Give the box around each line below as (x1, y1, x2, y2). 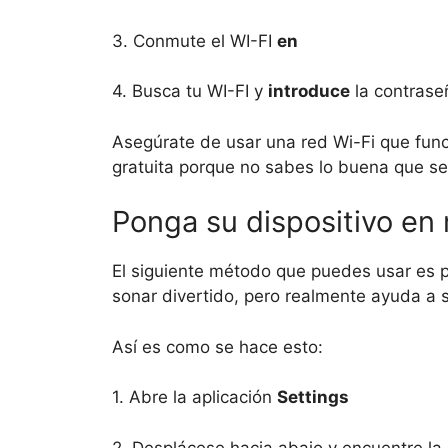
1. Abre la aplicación (112, 387, 277, 408)
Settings (277, 387, 349, 408)
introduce (268, 81, 350, 102)
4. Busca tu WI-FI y (112, 81, 268, 102)
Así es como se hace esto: (112, 336, 323, 357)
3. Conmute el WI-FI (112, 30, 277, 51)
